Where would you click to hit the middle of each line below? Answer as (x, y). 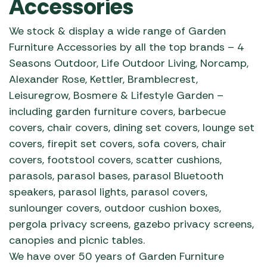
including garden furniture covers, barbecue (117, 111)
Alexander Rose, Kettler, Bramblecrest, (103, 79)
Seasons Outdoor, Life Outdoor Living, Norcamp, (129, 63)
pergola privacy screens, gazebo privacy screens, (131, 224)
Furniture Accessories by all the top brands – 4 (126, 47)
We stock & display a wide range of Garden (117, 31)
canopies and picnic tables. (77, 240)
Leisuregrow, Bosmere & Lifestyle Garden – (116, 95)
